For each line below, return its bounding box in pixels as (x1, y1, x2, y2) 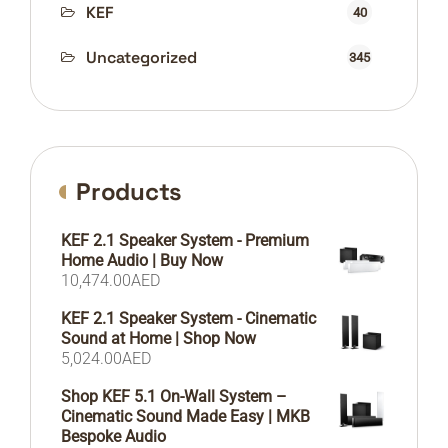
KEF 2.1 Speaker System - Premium (61, 231, 309, 251)
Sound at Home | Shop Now (61, 329, 256, 349)
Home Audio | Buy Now (61, 251, 223, 271)
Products (76, 176, 182, 208)
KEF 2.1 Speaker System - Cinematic (61, 309, 316, 329)
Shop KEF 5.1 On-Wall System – (61, 387, 287, 407)
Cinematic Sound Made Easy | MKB (61, 407, 310, 427)
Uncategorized (86, 47, 197, 69)
